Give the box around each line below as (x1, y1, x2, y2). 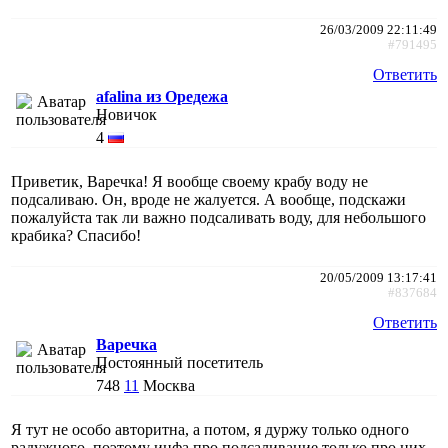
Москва (143, 376, 195, 394)
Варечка (96, 335, 157, 353)
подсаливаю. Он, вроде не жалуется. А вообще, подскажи (11, 190, 406, 208)
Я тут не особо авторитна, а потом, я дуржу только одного (11, 420, 409, 438)
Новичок (96, 105, 157, 123)
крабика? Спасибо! (11, 226, 141, 244)
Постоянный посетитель (96, 353, 263, 371)
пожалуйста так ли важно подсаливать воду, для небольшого (11, 208, 426, 226)
